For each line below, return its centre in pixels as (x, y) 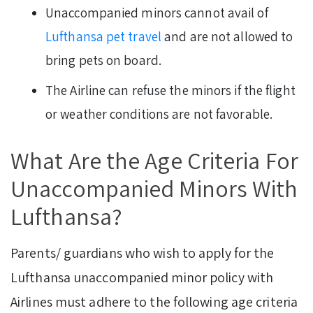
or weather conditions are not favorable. (161, 114)
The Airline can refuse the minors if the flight (170, 90)
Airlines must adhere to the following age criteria (154, 301)
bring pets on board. (104, 60)
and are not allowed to (227, 36)
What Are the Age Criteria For (154, 160)
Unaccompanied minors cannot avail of (157, 12)
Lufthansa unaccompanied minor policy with (142, 277)
